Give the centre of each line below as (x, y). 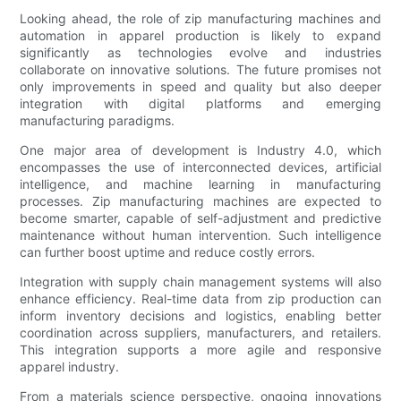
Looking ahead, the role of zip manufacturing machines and (200, 19)
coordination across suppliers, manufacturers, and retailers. (200, 333)
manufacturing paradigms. (98, 121)
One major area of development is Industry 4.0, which (200, 150)
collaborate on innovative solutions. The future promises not (200, 70)
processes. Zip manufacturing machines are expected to (200, 201)
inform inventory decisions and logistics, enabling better (200, 316)
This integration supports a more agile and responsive (200, 350)
